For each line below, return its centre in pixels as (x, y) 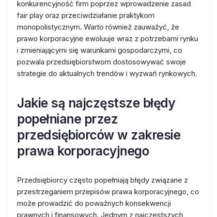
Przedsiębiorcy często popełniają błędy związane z (102, 180)
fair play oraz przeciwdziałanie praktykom (86, 15)
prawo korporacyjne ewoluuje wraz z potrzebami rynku (108, 39)
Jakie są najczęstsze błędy (96, 103)
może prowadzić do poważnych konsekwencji (94, 203)
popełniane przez (67, 119)
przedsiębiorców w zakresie (99, 135)
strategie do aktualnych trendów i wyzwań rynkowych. (107, 73)
